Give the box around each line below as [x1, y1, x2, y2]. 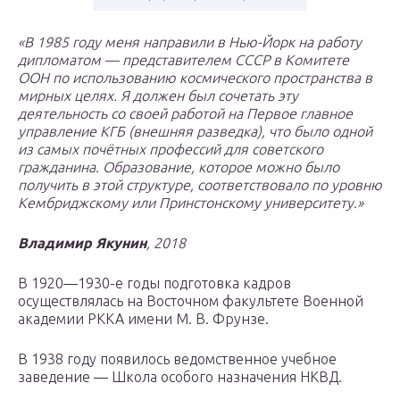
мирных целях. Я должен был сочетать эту [18, 87, 298, 104]
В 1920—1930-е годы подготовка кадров [18, 275, 291, 292]
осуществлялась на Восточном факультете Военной [18, 293, 363, 310]
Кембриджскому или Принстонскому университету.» [18, 195, 363, 212]
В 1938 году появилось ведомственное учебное [18, 351, 337, 368]
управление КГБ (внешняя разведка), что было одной [18, 123, 372, 140]
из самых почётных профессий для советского [18, 141, 323, 158]
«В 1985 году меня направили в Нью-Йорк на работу [18, 34, 362, 51]
